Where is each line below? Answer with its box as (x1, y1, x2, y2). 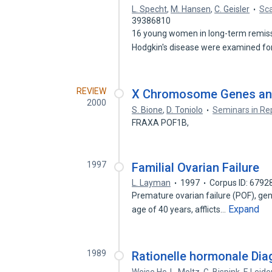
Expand (228, 203, 260, 215)
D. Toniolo (166, 105, 203, 115)
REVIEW (76, 86, 107, 96)
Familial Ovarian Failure (132, 160, 260, 175)
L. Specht (132, 4, 168, 14)
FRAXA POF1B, (132, 118, 191, 127)
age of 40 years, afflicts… (132, 205, 228, 214)
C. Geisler (214, 4, 250, 14)
